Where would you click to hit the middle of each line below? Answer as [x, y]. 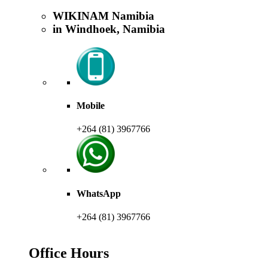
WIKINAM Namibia [103, 16]
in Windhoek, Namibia [109, 29]
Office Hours [69, 253]
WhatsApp [99, 193]
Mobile [91, 106]
